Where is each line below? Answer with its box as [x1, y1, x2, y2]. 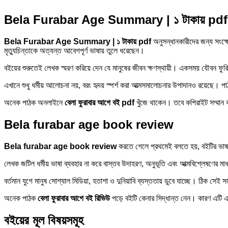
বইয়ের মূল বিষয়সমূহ [4, 213, 83, 227]
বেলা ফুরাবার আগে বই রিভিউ [38, 193, 110, 203]
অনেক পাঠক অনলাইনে [4, 98, 65, 107]
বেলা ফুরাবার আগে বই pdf [65, 98, 134, 107]
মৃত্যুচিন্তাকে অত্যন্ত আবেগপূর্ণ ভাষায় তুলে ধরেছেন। [4, 46, 145, 55]
